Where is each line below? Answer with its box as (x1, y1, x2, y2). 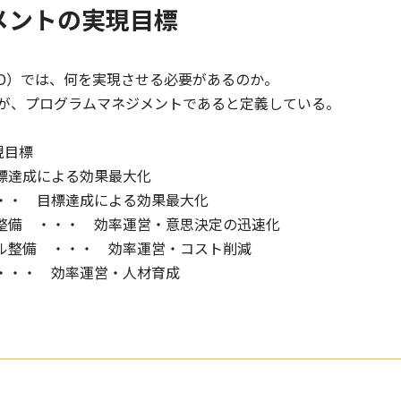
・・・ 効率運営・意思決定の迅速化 (22, 213, 280, 235)
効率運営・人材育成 (51, 261, 180, 284)
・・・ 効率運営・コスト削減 (37, 237, 252, 260)
